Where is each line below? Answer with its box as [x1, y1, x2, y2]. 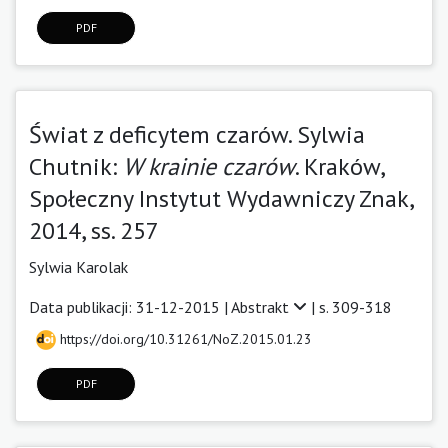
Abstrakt [231, 296, 293, 317]
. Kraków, [295, 150, 384, 182]
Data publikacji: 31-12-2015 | [29, 296, 231, 317]
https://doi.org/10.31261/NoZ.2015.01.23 [56, 329, 312, 348]
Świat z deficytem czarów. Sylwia [29, 118, 365, 150]
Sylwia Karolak [29, 256, 128, 277]
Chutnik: [29, 150, 123, 182]
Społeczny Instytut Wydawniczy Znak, [29, 182, 413, 214]
